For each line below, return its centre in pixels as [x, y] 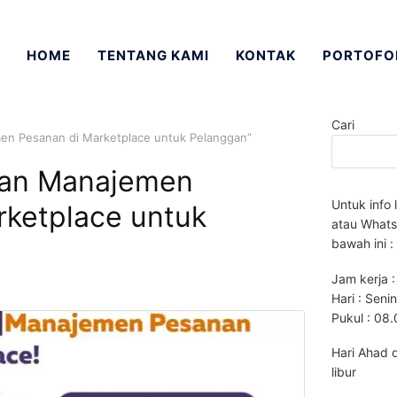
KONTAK [266, 55]
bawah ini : [362, 243]
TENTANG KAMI [154, 55]
